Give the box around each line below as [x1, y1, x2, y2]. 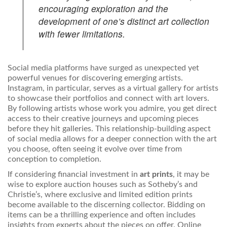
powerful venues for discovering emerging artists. [8, 74, 183, 83]
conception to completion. [8, 155, 101, 164]
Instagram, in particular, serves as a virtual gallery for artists [8, 84, 218, 93]
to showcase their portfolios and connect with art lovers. [8, 94, 209, 103]
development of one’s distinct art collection [39, 15, 209, 28]
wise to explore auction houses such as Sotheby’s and [8, 180, 198, 189]
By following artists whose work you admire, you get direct [8, 104, 217, 113]
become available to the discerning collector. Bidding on [8, 201, 205, 209]
